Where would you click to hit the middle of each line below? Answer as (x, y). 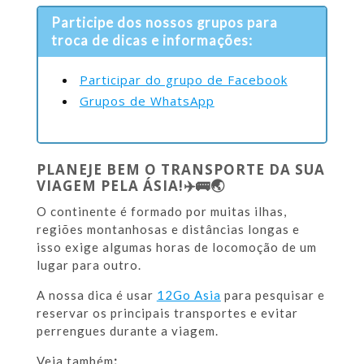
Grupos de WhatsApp (147, 100)
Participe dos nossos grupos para (165, 23)
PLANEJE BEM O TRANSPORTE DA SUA (180, 170)
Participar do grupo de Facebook (183, 79)
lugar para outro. (89, 265)
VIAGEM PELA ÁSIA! (110, 186)
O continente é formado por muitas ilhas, (161, 212)
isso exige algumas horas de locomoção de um (176, 247)
